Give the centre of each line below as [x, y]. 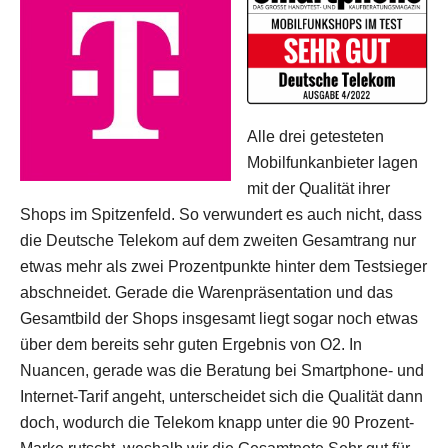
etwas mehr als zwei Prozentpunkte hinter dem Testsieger [223, 266]
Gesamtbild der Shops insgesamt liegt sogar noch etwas [219, 318]
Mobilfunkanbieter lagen [332, 162]
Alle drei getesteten [315, 136]
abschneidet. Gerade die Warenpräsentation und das [206, 292]
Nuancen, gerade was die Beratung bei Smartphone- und [222, 370]
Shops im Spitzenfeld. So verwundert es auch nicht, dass [221, 214]
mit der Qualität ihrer [318, 188]
